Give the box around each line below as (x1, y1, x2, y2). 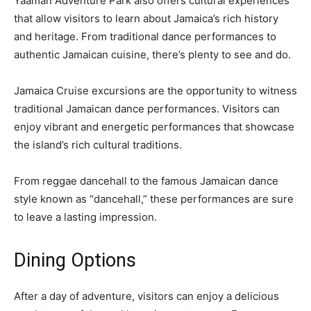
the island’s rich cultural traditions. (14, 138, 182, 152)
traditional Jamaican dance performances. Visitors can (14, 102, 280, 116)
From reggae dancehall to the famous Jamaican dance (14, 174, 278, 188)
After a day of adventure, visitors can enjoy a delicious (14, 289, 279, 303)
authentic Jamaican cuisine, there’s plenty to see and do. (14, 48, 291, 62)
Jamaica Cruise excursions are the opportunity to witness (14, 84, 297, 98)
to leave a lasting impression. (14, 210, 157, 224)
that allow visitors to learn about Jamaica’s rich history (14, 12, 278, 26)
